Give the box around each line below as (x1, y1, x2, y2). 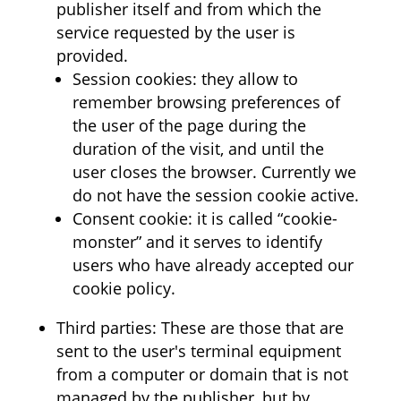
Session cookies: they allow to (72, 68, 298, 90)
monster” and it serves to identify (72, 231, 322, 252)
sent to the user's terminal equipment (55, 340, 341, 362)
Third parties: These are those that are (55, 317, 344, 338)
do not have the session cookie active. (72, 184, 359, 206)
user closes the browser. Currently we (72, 161, 356, 183)
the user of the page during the (72, 115, 306, 136)
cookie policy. (72, 277, 175, 299)
